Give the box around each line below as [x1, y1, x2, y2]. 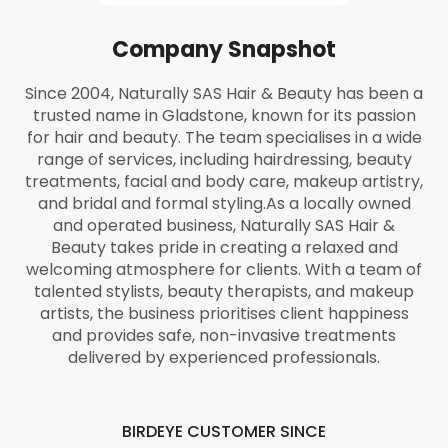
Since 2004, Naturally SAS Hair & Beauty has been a [25, 82, 423, 105]
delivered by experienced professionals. [68, 346, 380, 369]
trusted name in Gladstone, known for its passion [32, 104, 416, 127]
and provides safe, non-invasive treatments [52, 324, 396, 347]
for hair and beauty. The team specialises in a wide [26, 126, 422, 149]
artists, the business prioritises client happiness [39, 302, 409, 325]
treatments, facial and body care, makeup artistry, [25, 170, 423, 193]
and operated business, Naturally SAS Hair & [53, 214, 395, 237]
